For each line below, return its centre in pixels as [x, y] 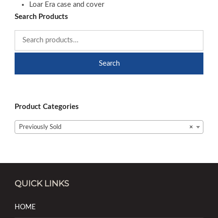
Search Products [41, 17]
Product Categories [47, 107]
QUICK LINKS [42, 183]
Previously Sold [40, 127]
